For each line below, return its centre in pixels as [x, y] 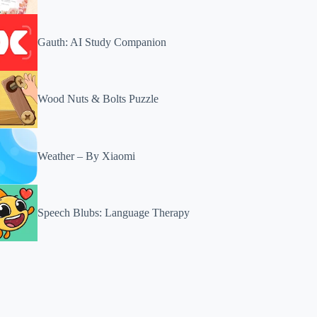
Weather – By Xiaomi [87, 156]
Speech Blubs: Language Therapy [114, 212]
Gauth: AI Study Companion [102, 42]
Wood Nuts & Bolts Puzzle [98, 99]
